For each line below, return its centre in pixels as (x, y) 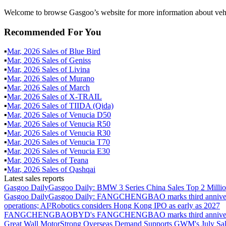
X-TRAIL (86, 97)
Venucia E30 (90, 151)
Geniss (80, 61)
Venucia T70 (90, 142)
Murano (82, 79)
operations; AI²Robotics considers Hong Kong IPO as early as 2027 (112, 206)
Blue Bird (85, 51)
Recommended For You (53, 32)
